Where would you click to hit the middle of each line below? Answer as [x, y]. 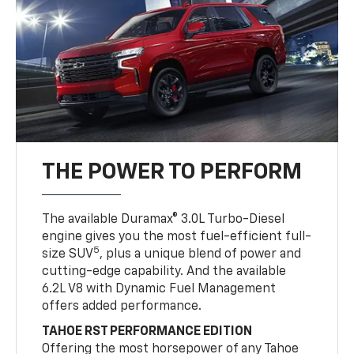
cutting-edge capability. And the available [164, 271]
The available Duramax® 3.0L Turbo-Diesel [164, 219]
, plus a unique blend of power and [201, 254]
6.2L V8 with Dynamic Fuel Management [159, 289]
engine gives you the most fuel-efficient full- [177, 237]
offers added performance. [122, 306]
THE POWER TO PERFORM [172, 172]
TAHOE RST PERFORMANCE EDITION [147, 331]
